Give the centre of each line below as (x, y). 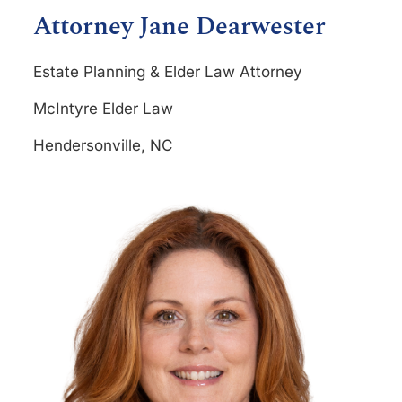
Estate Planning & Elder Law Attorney (168, 71)
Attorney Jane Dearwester (179, 26)
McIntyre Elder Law (103, 108)
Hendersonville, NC (103, 145)
